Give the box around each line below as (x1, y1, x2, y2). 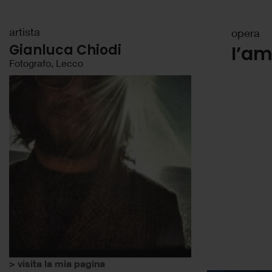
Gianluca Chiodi (9, 41, 121, 59)
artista (9, 25, 40, 38)
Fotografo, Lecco (9, 57, 83, 69)
